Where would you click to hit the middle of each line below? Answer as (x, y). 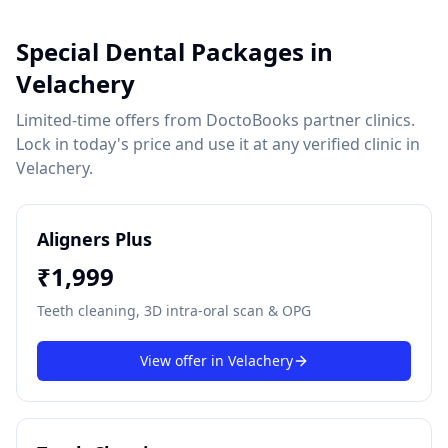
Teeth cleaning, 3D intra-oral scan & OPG (174, 310)
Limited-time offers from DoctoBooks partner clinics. (215, 120)
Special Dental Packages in (174, 51)
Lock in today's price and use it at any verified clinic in (218, 144)
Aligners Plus (94, 239)
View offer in (183, 360)
